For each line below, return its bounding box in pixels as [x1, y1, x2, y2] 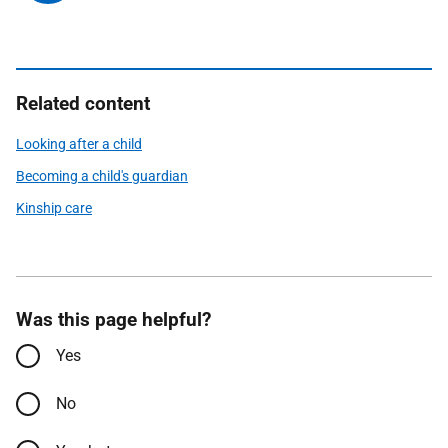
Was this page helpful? [16, 308, 211, 331]
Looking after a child [16, 136, 142, 152]
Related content [16, 92, 150, 115]
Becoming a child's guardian [16, 168, 188, 184]
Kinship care [16, 200, 92, 216]
